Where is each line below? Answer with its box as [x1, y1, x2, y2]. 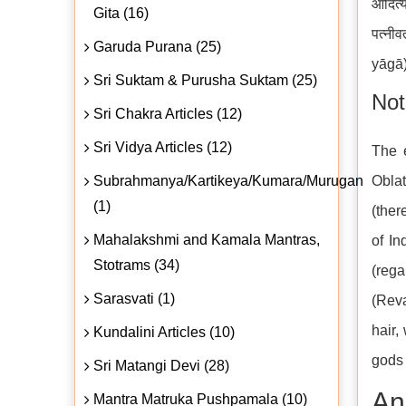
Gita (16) [93, 5, 149, 21]
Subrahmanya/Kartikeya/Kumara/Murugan [93, 172, 363, 188]
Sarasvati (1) [93, 290, 175, 306]
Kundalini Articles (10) [93, 324, 235, 340]
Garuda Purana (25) [93, 38, 221, 54]
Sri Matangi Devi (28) [93, 357, 229, 373]
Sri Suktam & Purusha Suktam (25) [93, 72, 317, 88]
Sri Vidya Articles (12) [93, 139, 232, 155]
